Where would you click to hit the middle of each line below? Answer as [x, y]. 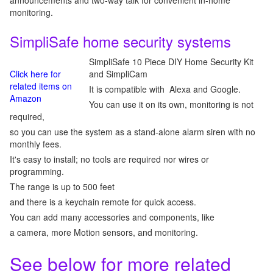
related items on [41, 86]
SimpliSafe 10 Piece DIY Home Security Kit [171, 62]
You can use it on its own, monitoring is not [171, 104]
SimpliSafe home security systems [120, 41]
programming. [37, 171]
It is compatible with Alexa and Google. [165, 89]
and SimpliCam [118, 74]
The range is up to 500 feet [62, 186]
